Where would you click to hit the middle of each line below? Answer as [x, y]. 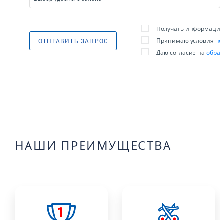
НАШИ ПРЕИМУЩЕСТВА [93, 145]
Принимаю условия [186, 40]
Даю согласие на [181, 52]
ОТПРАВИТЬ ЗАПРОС [73, 41]
